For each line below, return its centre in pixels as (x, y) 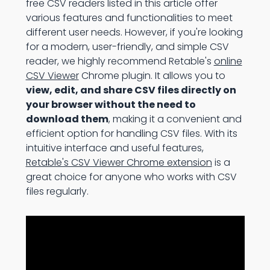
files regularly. (57, 191)
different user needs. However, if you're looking (134, 32)
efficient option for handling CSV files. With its (131, 133)
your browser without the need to (111, 105)
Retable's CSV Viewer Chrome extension (119, 162)
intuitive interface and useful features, (115, 148)
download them (67, 119)
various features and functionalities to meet (129, 18)
